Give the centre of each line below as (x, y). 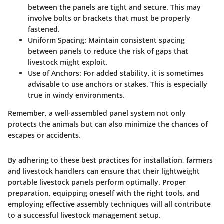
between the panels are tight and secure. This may (114, 7)
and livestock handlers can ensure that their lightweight (104, 171)
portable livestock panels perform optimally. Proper (97, 182)
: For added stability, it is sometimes (142, 73)
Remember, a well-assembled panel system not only (97, 113)
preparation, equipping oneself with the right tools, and (104, 193)
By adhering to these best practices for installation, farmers (110, 160)
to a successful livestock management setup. (84, 215)
